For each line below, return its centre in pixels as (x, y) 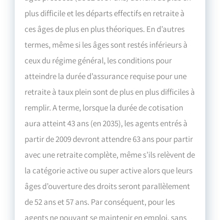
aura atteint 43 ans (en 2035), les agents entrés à (106, 124)
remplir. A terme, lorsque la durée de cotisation (104, 108)
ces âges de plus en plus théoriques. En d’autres (105, 29)
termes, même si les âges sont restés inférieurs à (106, 45)
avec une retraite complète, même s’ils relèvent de (110, 155)
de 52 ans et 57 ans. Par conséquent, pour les (100, 202)
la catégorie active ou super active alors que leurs (109, 171)
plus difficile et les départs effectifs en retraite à (105, 14)
